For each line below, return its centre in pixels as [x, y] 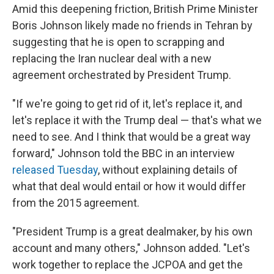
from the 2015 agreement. [76, 203]
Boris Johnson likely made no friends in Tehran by [132, 26]
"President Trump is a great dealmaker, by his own [132, 232]
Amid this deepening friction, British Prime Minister [135, 9]
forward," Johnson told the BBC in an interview [124, 154]
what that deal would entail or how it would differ [129, 187]
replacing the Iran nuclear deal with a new [112, 59]
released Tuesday [55, 170]
